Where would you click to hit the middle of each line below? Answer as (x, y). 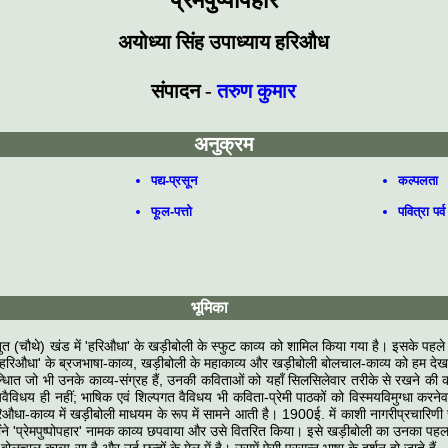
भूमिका (209, 307)
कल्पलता (418, 180)
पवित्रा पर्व (421, 211)
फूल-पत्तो (171, 211)
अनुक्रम (223, 143)
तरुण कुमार (256, 91)
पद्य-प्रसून (174, 180)
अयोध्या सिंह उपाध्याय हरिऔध (223, 41)
